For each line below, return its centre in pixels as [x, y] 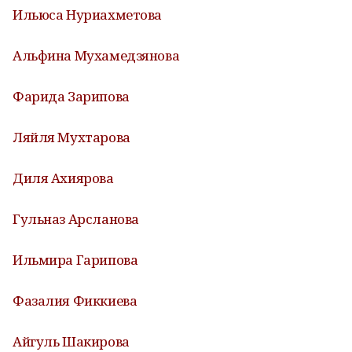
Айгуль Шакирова [71, 341]
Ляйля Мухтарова [71, 137]
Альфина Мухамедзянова [96, 55]
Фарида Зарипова [71, 96]
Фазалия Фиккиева [75, 301]
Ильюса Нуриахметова [88, 15]
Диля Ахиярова [63, 178]
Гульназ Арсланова [76, 219]
